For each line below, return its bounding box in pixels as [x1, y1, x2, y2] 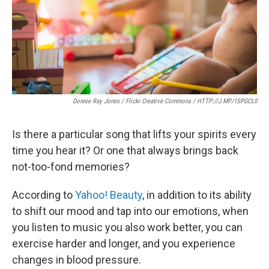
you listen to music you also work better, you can [12, 221, 243, 234]
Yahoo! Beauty [75, 189, 142, 201]
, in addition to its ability [142, 189, 252, 201]
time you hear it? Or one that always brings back [12, 144, 238, 157]
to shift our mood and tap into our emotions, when [12, 205, 249, 217]
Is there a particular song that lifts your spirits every [12, 128, 256, 141]
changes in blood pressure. [12, 253, 141, 266]
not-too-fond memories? [12, 160, 130, 173]
